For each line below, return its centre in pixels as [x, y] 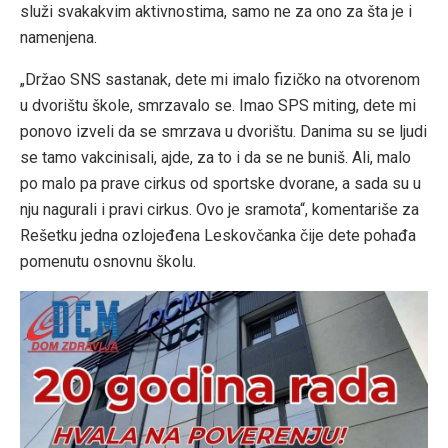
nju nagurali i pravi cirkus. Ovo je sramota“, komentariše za [219, 209]
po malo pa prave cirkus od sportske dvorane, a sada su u [220, 183]
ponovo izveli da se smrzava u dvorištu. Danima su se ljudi [223, 131]
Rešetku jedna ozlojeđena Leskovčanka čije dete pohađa [218, 235]
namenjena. [58, 37]
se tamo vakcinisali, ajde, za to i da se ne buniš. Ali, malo [215, 157]
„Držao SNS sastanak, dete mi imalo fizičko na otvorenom [220, 79]
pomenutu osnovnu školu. [108, 261]
